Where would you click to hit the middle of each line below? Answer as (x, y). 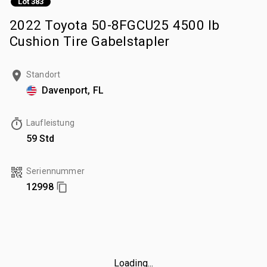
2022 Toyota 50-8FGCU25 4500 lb (115, 25)
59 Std (40, 138)
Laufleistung (50, 122)
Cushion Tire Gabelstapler (90, 41)
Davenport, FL (73, 90)
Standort (44, 74)
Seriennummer (55, 171)
